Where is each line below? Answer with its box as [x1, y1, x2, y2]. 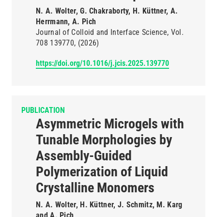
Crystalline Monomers [36, 180, 155, 196]
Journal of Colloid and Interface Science [36, 28, 168, 37]
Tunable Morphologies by [36, 132, 172, 148]
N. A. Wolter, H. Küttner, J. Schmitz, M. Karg [36, 200, 183, 209]
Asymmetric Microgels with [36, 116, 184, 132]
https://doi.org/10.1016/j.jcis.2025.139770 [36, 59, 169, 68]
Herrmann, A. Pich [36, 17, 96, 26]
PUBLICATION [21, 106, 65, 115]
